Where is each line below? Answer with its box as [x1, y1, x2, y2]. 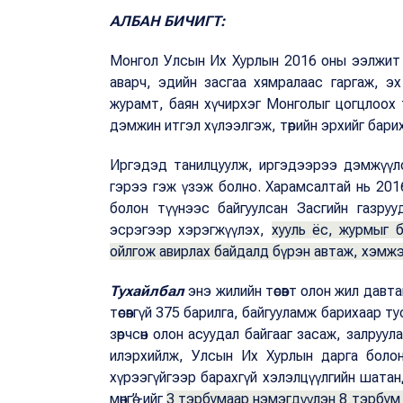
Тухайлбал [110, 282, 189, 300]
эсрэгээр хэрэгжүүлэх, [110, 221, 272, 239]
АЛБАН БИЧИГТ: [110, 13, 225, 31]
